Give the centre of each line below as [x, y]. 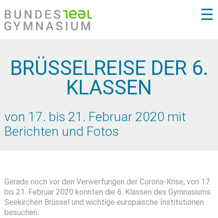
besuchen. [21, 212]
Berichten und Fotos [61, 131]
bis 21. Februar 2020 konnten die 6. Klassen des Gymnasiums [107, 192]
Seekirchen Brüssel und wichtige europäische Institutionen [104, 202]
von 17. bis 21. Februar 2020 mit [95, 117]
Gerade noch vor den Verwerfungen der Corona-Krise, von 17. [108, 182]
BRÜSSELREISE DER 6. [109, 68]
